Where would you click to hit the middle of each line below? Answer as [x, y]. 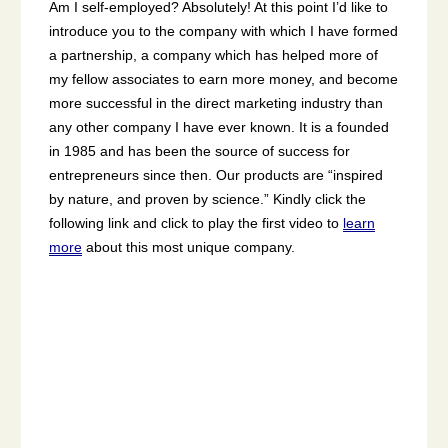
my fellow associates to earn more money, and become [223, 78]
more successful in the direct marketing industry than [216, 102]
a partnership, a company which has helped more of [213, 54]
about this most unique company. [188, 246]
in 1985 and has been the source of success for [199, 150]
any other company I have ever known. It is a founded [219, 126]
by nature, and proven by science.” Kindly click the [207, 198]
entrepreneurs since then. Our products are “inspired [216, 174]
